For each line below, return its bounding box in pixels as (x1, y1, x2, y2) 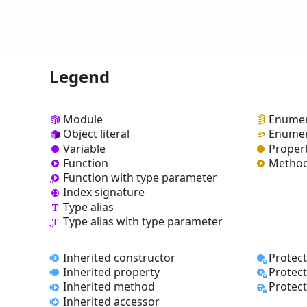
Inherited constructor (63, 250, 175, 265)
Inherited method (63, 279, 155, 295)
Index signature (63, 184, 145, 200)
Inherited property (63, 265, 160, 280)
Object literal (63, 126, 130, 142)
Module (63, 112, 103, 127)
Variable (63, 140, 106, 156)
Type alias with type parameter (63, 213, 223, 229)
